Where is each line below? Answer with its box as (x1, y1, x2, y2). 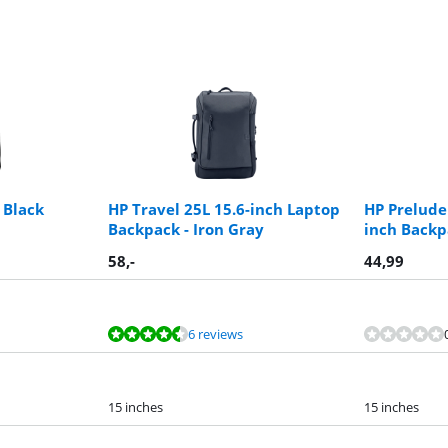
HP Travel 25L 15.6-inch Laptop (108, 199, 340, 220)
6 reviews (188, 325, 243, 344)
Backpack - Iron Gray (108, 219, 264, 240)
